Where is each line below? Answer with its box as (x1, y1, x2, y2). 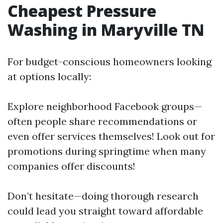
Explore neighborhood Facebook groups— (7, 100, 202, 112)
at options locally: (7, 70, 91, 83)
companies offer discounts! (7, 160, 135, 172)
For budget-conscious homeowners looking (7, 55, 212, 68)
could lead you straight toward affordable (7, 205, 203, 217)
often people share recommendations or (7, 115, 197, 127)
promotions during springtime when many (7, 145, 206, 157)
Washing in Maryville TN (7, 19, 204, 40)
